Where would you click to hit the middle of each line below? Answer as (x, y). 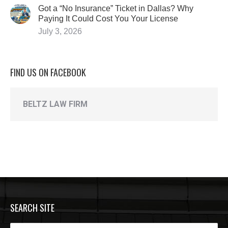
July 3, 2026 (60, 31)
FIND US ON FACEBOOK (48, 72)
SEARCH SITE (32, 208)
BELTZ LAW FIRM (55, 104)
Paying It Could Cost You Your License (108, 19)
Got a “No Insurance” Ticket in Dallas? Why (116, 8)
